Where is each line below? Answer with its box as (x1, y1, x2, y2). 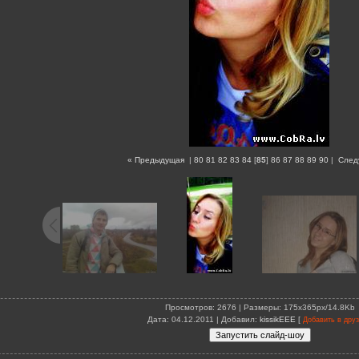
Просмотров (164, 303, 212, 313)
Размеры (243, 303, 279, 313)
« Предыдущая (127, 155, 184, 165)
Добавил (221, 315, 255, 325)
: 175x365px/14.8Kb (278, 303, 355, 313)
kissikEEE (260, 315, 296, 325)
